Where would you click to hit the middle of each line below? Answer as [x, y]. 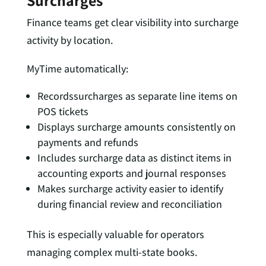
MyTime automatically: [77, 69]
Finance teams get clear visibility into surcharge [132, 23]
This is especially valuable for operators [115, 235]
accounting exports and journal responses [132, 173]
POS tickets [63, 112]
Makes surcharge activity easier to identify [130, 189]
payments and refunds [88, 142]
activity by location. [70, 40]
